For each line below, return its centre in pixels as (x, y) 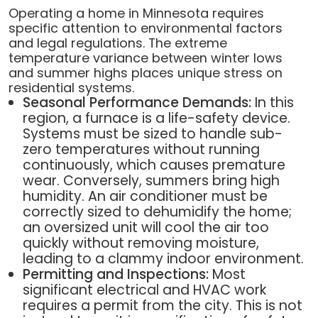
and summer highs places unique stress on (145, 72)
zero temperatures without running (141, 149)
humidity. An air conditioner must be (145, 196)
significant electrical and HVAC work (144, 290)
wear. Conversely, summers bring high (151, 180)
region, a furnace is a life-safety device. (156, 118)
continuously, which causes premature (154, 165)
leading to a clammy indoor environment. (163, 258)
